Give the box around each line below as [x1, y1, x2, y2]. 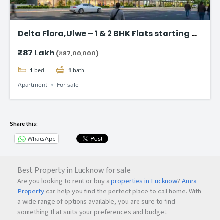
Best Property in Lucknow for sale [17, 165, 131, 176]
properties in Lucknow [111, 176, 177, 187]
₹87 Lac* [18, 40, 54, 52]
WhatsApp [27, 134, 55, 143]
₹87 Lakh [18, 47, 56, 58]
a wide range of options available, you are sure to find [17, 196, 175, 207]
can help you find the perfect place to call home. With [44, 186, 201, 197]
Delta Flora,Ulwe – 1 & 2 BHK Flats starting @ [18, 28, 200, 40]
